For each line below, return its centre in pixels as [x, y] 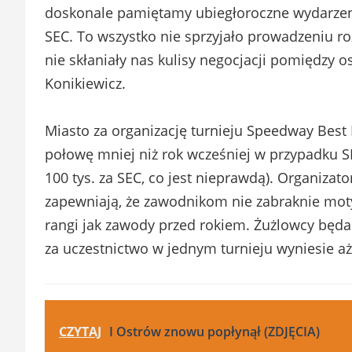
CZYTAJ [80, 331]
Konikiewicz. [85, 83]
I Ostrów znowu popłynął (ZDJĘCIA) [214, 331]
